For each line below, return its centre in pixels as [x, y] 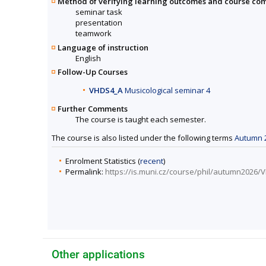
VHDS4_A [106, 90]
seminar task [99, 12]
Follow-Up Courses [93, 72]
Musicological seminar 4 [167, 90]
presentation [99, 23]
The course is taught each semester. [141, 119]
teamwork [94, 34]
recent [152, 161]
